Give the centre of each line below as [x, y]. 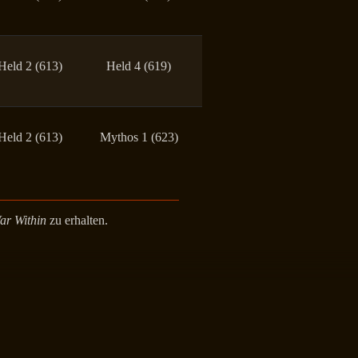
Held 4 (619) [139, 66]
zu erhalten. [77, 220]
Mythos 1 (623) [139, 137]
